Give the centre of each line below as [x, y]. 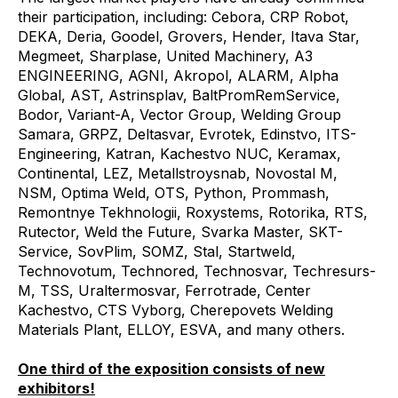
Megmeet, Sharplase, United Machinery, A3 [165, 56]
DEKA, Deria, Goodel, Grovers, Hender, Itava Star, [189, 36]
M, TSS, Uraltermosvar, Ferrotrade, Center [164, 291]
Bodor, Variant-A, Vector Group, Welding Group [179, 115]
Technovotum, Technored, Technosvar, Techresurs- [197, 271]
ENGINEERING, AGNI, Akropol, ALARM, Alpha [178, 76]
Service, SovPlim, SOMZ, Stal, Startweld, [157, 251]
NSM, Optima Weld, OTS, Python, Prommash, [174, 193]
